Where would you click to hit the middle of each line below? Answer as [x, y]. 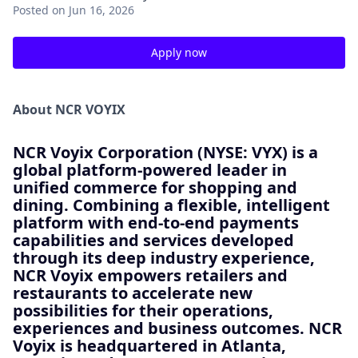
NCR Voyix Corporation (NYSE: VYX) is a [165, 152]
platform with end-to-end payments [156, 223]
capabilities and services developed [153, 240]
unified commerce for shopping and [155, 187]
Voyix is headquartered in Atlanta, [149, 346]
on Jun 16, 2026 [93, 10]
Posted [31, 10]
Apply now [179, 52]
